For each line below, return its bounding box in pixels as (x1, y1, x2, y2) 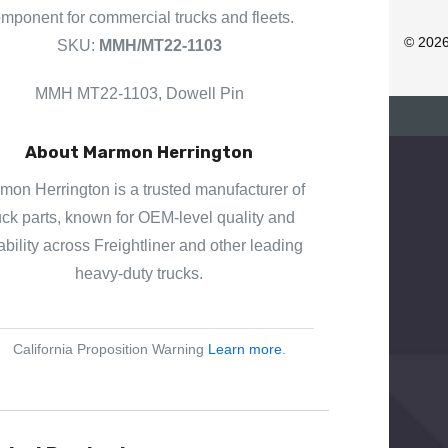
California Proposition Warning (12, 340, 208, 357)
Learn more (207, 340, 282, 357)
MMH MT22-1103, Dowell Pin (34, 84, 244, 102)
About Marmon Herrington (25, 141, 253, 162)
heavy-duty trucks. (75, 264, 203, 282)
